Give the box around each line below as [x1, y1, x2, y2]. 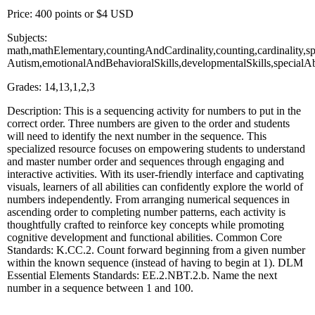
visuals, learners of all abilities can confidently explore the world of [7, 180, 303, 193]
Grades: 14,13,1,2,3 [7, 80, 95, 93]
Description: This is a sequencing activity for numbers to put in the [7, 104, 301, 117]
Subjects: [7, 31, 47, 44]
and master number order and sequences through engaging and [7, 155, 284, 167]
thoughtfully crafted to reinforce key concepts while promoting [7, 218, 284, 231]
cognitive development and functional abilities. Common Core [7, 231, 282, 243]
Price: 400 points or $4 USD [7, 7, 134, 20]
